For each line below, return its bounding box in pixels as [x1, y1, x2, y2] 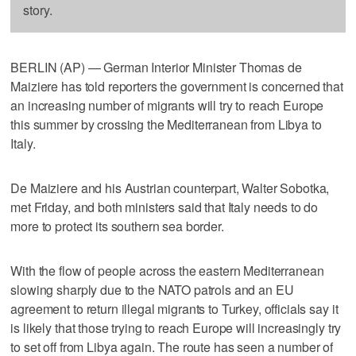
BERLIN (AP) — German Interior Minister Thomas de [10, 57, 302, 76]
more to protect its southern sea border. [10, 216, 224, 235]
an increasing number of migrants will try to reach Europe [10, 95, 324, 114]
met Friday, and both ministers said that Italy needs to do [10, 197, 319, 216]
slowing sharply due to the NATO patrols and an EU [10, 280, 294, 299]
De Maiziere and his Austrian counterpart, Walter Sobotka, [10, 178, 330, 197]
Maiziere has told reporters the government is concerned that [10, 76, 343, 95]
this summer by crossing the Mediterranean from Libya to [10, 114, 322, 133]
